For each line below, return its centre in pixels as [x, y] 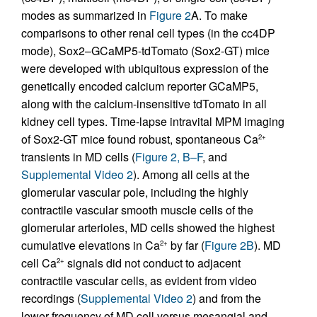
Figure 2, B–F [169, 156]
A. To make [219, 15]
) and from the [227, 298]
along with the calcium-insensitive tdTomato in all [144, 103]
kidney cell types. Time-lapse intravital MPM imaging [153, 121]
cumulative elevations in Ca [91, 245]
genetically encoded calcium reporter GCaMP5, [140, 86]
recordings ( [51, 298]
